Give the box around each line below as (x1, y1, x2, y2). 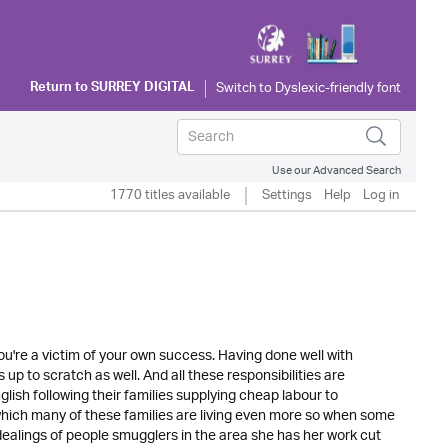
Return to (30, 76, 91, 102)
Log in (363, 181, 399, 210)
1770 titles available (110, 181, 230, 210)
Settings (262, 181, 312, 210)
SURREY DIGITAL (91, 76, 195, 102)
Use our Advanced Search (272, 158, 401, 183)
